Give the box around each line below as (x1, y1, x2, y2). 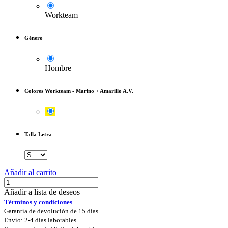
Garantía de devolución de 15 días (4, 207, 98, 215)
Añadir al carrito (4, 167, 56, 177)
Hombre (45, 63, 71, 72)
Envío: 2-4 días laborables (4, 216, 76, 224)
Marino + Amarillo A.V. (76, 87, 133, 94)
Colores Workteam (24, 87, 71, 94)
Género (24, 34, 43, 41)
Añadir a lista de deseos (4, 187, 80, 196)
